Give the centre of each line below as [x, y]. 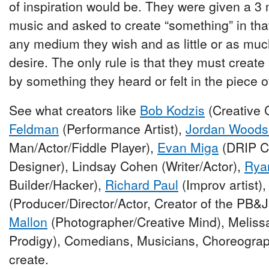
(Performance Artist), [122, 129]
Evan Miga [188, 147]
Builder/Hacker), [57, 185]
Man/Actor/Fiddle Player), [83, 147]
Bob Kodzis [172, 110]
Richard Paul [142, 185]
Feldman [34, 129]
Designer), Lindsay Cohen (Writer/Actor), [127, 166]
